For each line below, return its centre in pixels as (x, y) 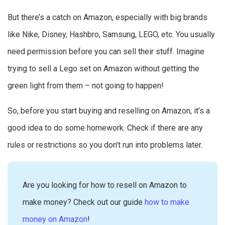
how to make (167, 202)
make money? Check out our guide (84, 202)
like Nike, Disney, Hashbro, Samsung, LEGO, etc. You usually (111, 34)
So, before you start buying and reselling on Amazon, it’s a (109, 110)
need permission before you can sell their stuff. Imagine (106, 51)
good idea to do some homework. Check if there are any (105, 128)
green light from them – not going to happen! (87, 85)
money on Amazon (55, 219)
